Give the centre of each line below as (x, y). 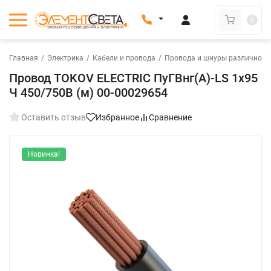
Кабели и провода (124, 58)
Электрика (65, 58)
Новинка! (44, 154)
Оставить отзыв (54, 117)
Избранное (117, 117)
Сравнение (170, 117)
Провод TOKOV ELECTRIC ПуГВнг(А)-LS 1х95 (133, 78)
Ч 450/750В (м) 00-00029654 (88, 93)
